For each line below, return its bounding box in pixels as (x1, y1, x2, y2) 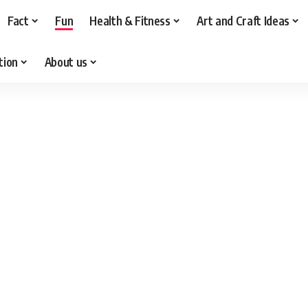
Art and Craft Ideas (197, 12, 290, 28)
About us (44, 54, 87, 69)
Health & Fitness (89, 12, 170, 28)
